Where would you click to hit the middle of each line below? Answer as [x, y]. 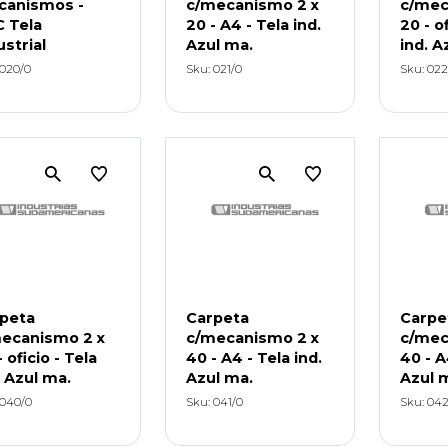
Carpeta [217, 317]
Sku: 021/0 [213, 68]
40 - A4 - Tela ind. [253, 357]
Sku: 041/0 [214, 401]
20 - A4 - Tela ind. [253, 24]
